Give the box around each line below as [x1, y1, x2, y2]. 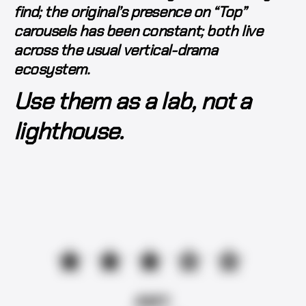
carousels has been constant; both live [14, 21, 263, 42]
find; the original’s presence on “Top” [14, 2, 247, 23]
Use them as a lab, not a [14, 86, 251, 117]
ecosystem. [14, 59, 90, 80]
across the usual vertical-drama [14, 40, 218, 61]
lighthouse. [14, 116, 124, 147]
